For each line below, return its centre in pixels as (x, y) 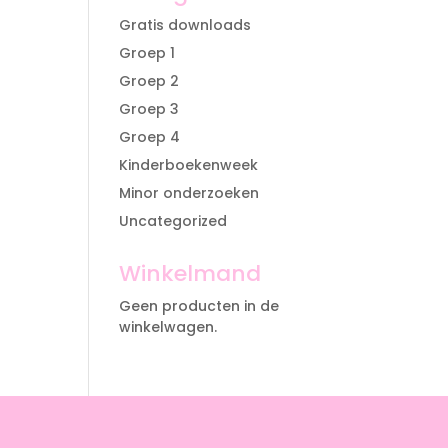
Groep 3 (149, 109)
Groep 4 (150, 137)
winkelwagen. (168, 327)
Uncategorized (173, 221)
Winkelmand (190, 273)
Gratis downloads (185, 25)
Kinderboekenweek (189, 165)
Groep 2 (149, 81)
